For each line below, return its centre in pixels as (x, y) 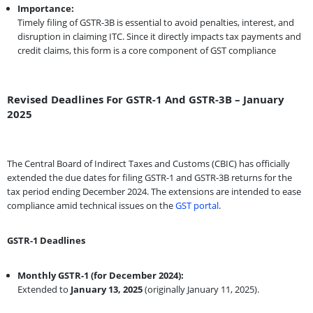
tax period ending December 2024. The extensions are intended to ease (154, 191)
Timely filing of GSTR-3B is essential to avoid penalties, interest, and (156, 22)
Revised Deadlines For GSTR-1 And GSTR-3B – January (146, 99)
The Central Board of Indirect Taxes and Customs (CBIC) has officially (148, 163)
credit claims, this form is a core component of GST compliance (147, 50)
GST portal (197, 205)
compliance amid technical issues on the (91, 205)
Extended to (44, 289)
